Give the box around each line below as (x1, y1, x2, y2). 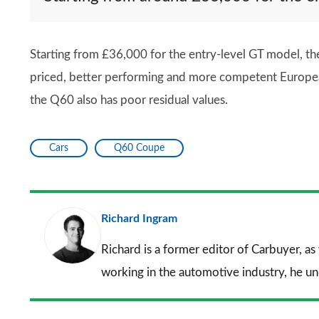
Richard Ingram (101, 213, 177, 224)
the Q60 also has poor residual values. (30, 94, 228, 106)
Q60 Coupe (114, 143, 164, 153)
